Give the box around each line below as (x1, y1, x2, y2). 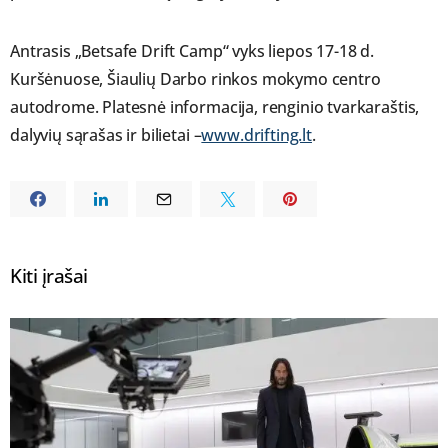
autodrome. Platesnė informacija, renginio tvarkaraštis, (10, 96, 420, 119)
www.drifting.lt (201, 124, 312, 147)
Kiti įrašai (10, 262, 88, 290)
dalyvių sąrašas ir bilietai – (10, 124, 202, 147)
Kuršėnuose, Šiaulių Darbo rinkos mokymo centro (10, 68, 381, 91)
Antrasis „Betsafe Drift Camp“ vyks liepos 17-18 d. (10, 40, 374, 63)
